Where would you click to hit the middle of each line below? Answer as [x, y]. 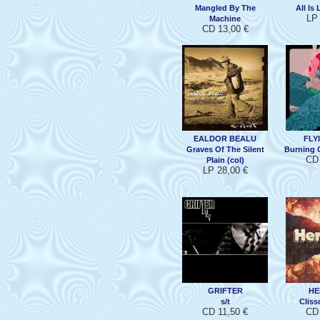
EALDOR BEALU [225, 138]
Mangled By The [225, 7]
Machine [225, 18]
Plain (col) [225, 160]
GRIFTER [225, 290]
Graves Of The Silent [225, 149]
